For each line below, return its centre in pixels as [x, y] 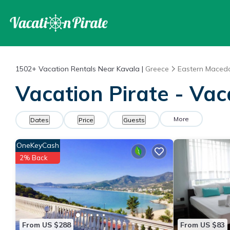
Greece [157, 69]
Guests [134, 120]
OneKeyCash [38, 145]
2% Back [34, 158]
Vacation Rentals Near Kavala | [91, 69]
